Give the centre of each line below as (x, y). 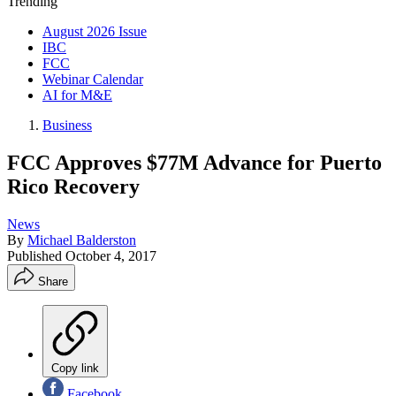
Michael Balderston (82, 240)
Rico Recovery (73, 186)
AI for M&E (77, 95)
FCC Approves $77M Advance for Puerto (194, 162)
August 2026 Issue (95, 31)
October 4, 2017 (111, 255)
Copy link (75, 368)
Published (36, 255)
